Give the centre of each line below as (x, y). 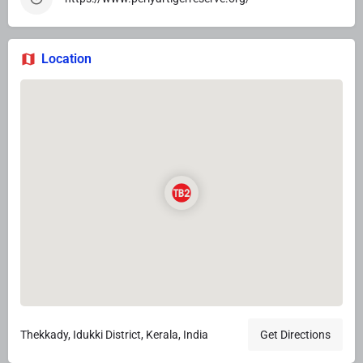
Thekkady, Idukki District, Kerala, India (114, 335)
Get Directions (295, 335)
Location (66, 59)
